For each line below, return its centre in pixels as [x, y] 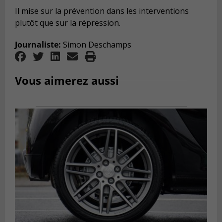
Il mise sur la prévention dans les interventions [102, 11]
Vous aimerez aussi [67, 80]
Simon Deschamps [96, 44]
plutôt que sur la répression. [68, 23]
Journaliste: [38, 44]
